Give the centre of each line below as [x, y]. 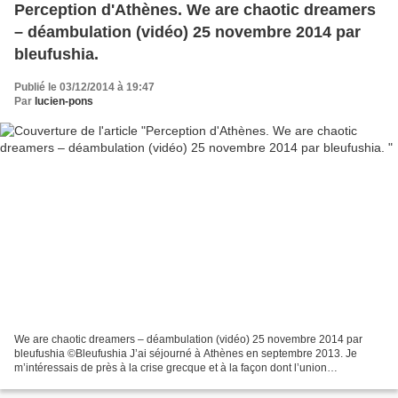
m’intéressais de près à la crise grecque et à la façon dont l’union [171, 367]
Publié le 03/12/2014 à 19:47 [84, 88]
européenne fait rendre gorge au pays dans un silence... [149, 382]
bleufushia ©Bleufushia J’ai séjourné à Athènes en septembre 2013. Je [186, 353]
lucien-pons [64, 102]
